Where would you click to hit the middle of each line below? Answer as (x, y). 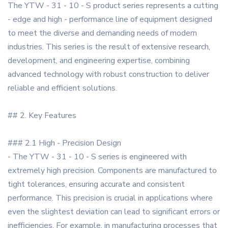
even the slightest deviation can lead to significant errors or (114, 212)
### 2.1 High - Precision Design (64, 143)
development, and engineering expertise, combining (99, 61)
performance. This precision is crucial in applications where (110, 198)
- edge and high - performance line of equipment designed (110, 20)
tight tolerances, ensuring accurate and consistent (96, 184)
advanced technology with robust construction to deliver (108, 75)
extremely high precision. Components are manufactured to (112, 171)
